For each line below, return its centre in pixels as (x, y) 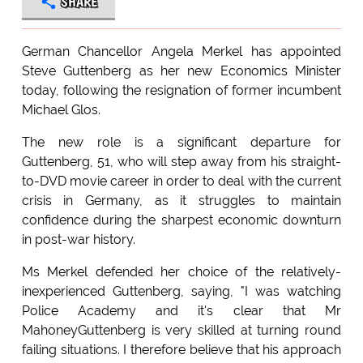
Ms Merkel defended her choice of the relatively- (181, 271)
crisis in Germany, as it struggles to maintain (181, 200)
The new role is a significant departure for (181, 142)
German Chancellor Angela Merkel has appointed (181, 51)
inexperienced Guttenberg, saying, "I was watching (181, 291)
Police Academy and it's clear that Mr (181, 310)
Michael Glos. (61, 109)
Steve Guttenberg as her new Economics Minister (181, 70)
